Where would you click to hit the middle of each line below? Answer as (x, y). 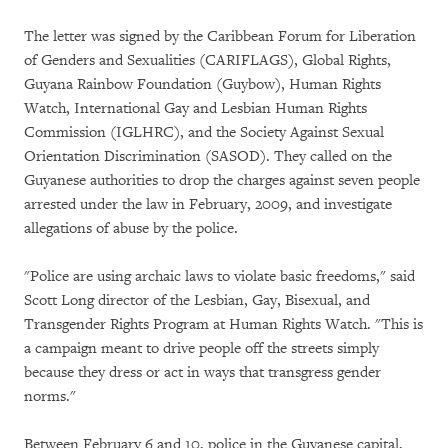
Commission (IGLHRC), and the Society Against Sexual (204, 132)
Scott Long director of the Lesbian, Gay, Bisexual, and (197, 300)
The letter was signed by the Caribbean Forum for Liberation (220, 36)
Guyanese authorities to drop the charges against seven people (222, 180)
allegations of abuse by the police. (131, 228)
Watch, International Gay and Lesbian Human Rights (195, 108)
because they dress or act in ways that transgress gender (202, 372)
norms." (50, 396)
